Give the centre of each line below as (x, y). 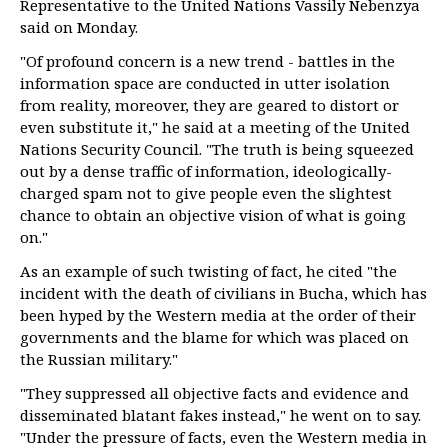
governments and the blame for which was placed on (214, 337)
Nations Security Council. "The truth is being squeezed (217, 149)
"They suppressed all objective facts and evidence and (214, 393)
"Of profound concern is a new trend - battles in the (207, 61)
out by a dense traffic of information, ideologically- (206, 171)
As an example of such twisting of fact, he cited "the (208, 271)
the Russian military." (99, 359)
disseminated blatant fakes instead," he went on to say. (220, 415)
